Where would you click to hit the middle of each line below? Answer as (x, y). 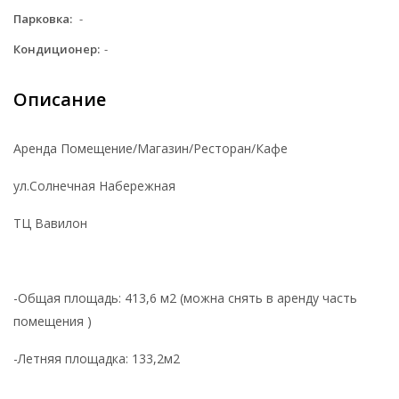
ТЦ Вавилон (50, 223)
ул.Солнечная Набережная (94, 185)
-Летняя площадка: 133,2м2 (97, 358)
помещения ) (53, 321)
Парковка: (43, 18)
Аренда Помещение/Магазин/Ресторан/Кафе (151, 148)
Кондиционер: (57, 49)
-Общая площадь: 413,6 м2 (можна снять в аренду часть (185, 297)
